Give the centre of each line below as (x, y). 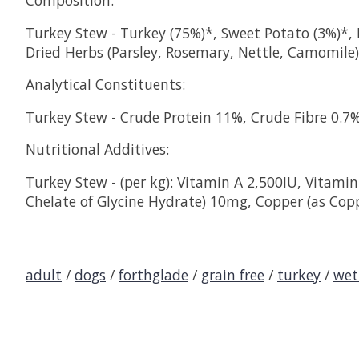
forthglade (153, 274)
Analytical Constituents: (105, 85)
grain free (233, 274)
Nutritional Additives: (97, 149)
